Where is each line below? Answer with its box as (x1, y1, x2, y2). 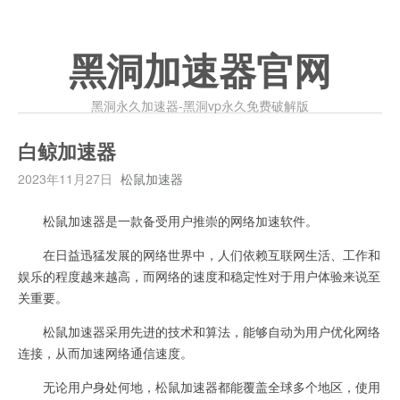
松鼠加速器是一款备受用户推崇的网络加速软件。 (18, 212, 318, 229)
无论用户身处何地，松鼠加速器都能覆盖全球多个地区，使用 (18, 378, 380, 396)
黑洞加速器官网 (69, 52, 331, 93)
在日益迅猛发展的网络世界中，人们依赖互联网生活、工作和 (18, 246, 380, 263)
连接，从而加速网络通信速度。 (18, 344, 193, 362)
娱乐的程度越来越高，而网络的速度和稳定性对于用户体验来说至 (18, 267, 380, 285)
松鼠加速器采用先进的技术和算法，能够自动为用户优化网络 (18, 322, 380, 340)
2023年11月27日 (18, 170, 112, 187)
